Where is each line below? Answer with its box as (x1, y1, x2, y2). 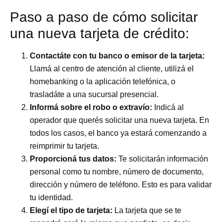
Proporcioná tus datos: (30, 154, 119, 163)
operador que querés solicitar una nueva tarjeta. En (30, 115, 210, 124)
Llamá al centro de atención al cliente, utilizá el (30, 64, 194, 73)
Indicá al (152, 103, 184, 111)
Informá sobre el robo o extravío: (30, 103, 153, 111)
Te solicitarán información (118, 154, 209, 163)
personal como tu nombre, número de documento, (30, 167, 204, 176)
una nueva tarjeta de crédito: (10, 25, 190, 41)
